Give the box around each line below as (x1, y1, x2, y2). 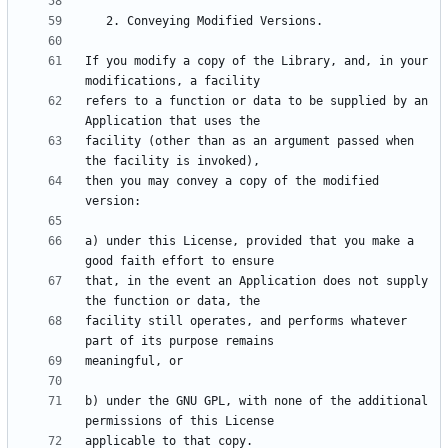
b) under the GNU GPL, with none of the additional (85, 394, 428, 409)
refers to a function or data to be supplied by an (85, 94, 428, 109)
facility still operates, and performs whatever (85, 314, 407, 329)
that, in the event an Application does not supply (85, 274, 428, 289)
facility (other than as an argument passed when (85, 134, 414, 149)
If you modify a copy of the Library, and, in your (85, 54, 428, 69)
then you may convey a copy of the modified (85, 174, 379, 189)
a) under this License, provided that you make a (85, 234, 414, 249)
